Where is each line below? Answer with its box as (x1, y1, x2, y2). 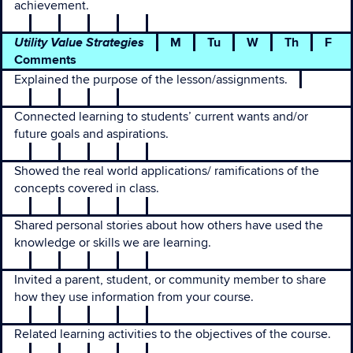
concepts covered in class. (14, 180, 159, 196)
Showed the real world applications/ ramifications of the (14, 163, 319, 179)
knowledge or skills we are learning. (14, 235, 211, 251)
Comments (14, 52, 76, 68)
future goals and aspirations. (14, 126, 169, 142)
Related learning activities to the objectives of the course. (14, 326, 331, 342)
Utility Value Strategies (14, 33, 144, 51)
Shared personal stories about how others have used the (14, 217, 323, 233)
